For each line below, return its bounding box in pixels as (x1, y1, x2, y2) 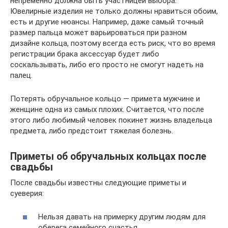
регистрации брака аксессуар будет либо (10, 49, 159, 59)
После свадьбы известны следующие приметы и (10, 178, 186, 187)
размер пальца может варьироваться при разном (10, 27, 187, 37)
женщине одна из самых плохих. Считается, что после (10, 104, 204, 114)
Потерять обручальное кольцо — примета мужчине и (10, 94, 200, 103)
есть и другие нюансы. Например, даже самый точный (10, 17, 204, 26)
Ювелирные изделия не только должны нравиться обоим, (10, 6, 218, 16)
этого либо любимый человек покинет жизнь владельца (10, 115, 212, 125)
